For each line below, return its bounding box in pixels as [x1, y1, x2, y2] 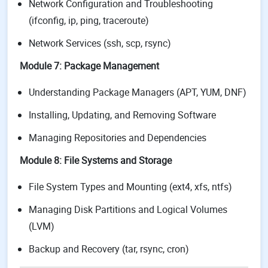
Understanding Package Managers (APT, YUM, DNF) [29, 86, 246, 99]
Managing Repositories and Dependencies [29, 131, 206, 144]
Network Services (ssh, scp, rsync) [29, 36, 171, 50]
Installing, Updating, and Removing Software [29, 108, 216, 121]
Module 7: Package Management [20, 59, 159, 72]
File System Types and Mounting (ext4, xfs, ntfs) [29, 180, 232, 193]
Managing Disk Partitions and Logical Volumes [29, 203, 227, 216]
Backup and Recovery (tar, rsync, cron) [29, 242, 189, 255]
